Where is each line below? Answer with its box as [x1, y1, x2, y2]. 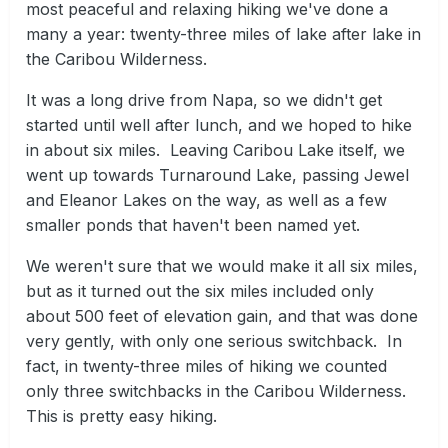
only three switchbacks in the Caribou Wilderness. [26, 381, 411, 402]
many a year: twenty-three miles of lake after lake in [26, 24, 421, 45]
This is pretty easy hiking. [26, 406, 217, 427]
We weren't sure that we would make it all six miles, [26, 256, 418, 277]
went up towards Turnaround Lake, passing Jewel [26, 165, 409, 186]
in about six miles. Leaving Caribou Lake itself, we [26, 140, 405, 161]
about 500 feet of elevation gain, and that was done [26, 306, 418, 327]
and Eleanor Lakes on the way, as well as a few [26, 190, 387, 211]
